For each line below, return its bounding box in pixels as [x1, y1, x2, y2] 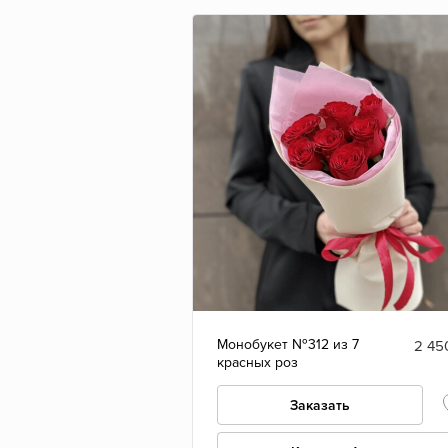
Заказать [290, 397, 351, 415]
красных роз [217, 354, 298, 372]
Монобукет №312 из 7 [217, 336, 359, 354]
